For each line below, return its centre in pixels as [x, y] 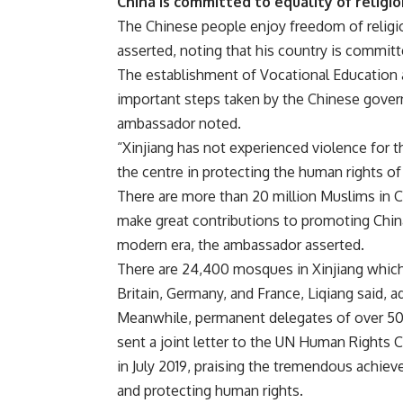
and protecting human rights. [210, 391]
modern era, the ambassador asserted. [241, 245]
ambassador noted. [179, 124]
